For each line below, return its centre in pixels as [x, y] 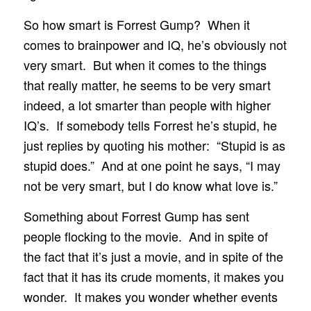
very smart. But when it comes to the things [145, 64]
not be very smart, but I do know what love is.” [150, 185]
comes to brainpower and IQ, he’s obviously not [155, 44]
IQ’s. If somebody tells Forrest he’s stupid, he [150, 125]
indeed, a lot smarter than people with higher [147, 104]
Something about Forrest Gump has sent [136, 216]
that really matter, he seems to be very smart [147, 84]
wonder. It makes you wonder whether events [150, 297]
